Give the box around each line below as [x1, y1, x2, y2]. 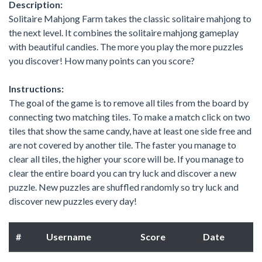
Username [46, 230, 91, 242]
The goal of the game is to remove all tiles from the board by [9, 96, 249, 108]
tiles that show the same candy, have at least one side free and [9, 125, 251, 136]
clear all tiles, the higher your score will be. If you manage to [9, 153, 244, 164]
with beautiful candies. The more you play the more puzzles [9, 40, 243, 52]
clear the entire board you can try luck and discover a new [9, 167, 236, 178]
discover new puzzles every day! [9, 195, 137, 206]
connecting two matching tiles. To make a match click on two [9, 111, 250, 122]
